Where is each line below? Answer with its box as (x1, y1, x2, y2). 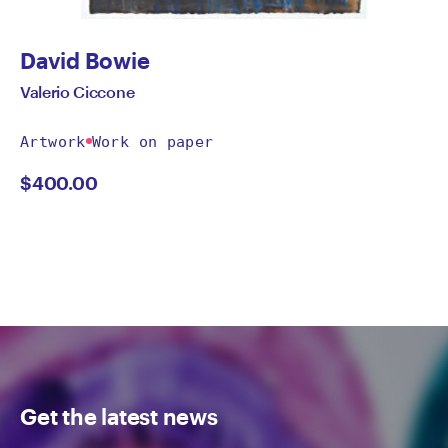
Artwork (20, 132, 86, 151)
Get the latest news (20, 402, 218, 429)
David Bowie (20, 46, 150, 73)
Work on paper (91, 132, 214, 151)
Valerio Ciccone (20, 81, 135, 101)
